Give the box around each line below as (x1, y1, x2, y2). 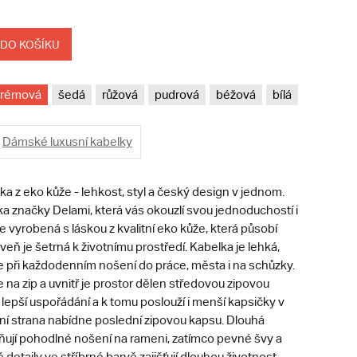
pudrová (154, 88, 199, 102)
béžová (215, 88, 256, 102)
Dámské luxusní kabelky (2, 135, 132, 149)
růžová (101, 88, 138, 102)
